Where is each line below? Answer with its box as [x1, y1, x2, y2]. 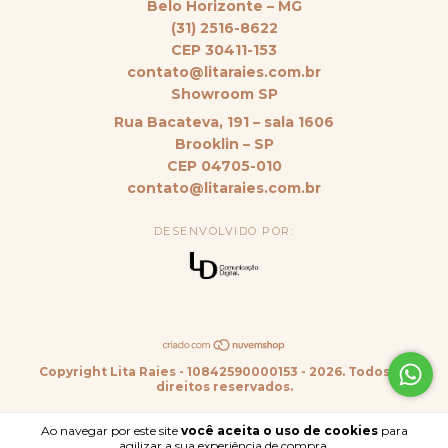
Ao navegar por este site [40, 423, 181, 438]
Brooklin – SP [174, 134, 274, 153]
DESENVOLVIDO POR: [153, 223, 295, 238]
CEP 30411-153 [171, 40, 277, 59]
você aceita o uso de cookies [180, 423, 378, 438]
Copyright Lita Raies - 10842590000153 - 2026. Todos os [39, 363, 409, 379]
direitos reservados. [155, 378, 293, 394]
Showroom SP [170, 84, 278, 103]
